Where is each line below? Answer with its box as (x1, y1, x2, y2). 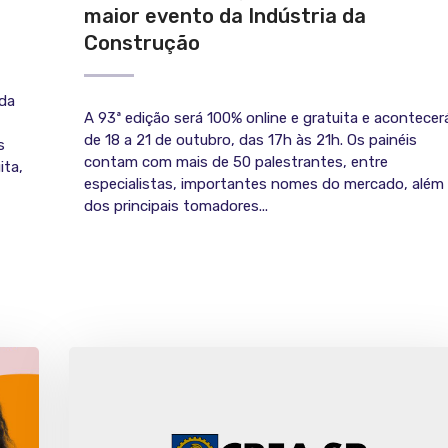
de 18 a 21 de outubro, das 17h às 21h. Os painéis (84, 130, 417, 149)
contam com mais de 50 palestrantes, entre (84, 152, 388, 171)
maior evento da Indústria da (84, 3, 366, 28)
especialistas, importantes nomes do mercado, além (84, 174, 444, 193)
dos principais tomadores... (84, 196, 268, 215)
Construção (84, 30, 200, 55)
